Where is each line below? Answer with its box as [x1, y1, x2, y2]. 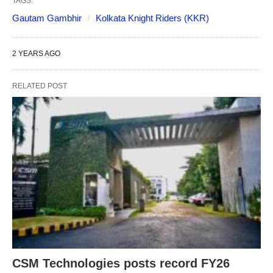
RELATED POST [12, 82, 67, 90]
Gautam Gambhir [12, 13, 82, 23]
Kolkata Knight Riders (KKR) [96, 13, 209, 23]
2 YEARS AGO [12, 49, 60, 58]
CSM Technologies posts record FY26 [12, 256, 230, 270]
